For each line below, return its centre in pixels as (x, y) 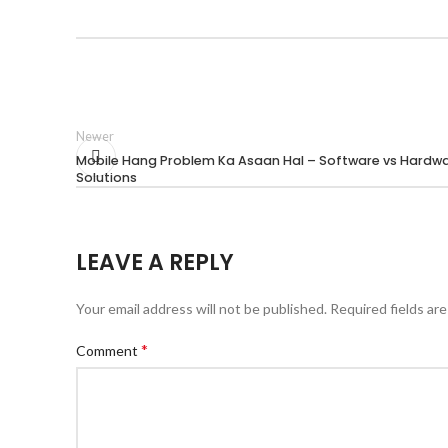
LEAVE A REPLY (155, 262)
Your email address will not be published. (201, 308)
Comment (108, 350)
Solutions (106, 177)
